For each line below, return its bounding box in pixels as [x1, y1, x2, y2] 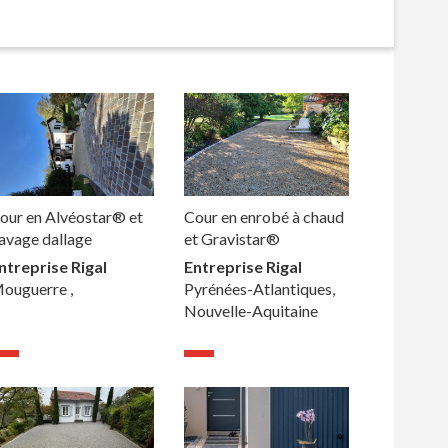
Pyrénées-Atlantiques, [183, 279, 335, 299]
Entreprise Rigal [183, 257, 302, 277]
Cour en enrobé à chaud [183, 207, 344, 227]
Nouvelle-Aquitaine [183, 301, 318, 321]
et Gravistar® [183, 229, 280, 249]
